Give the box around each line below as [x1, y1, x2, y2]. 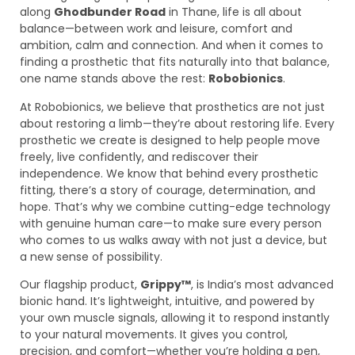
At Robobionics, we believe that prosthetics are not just [20, 98, 325, 115]
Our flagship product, [20, 277, 140, 293]
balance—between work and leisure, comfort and [20, 21, 292, 37]
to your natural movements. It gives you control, [20, 326, 288, 343]
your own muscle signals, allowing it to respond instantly [20, 310, 330, 326]
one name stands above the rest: [20, 71, 208, 87]
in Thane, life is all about [166, 4, 302, 21]
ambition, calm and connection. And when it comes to [20, 37, 323, 54]
